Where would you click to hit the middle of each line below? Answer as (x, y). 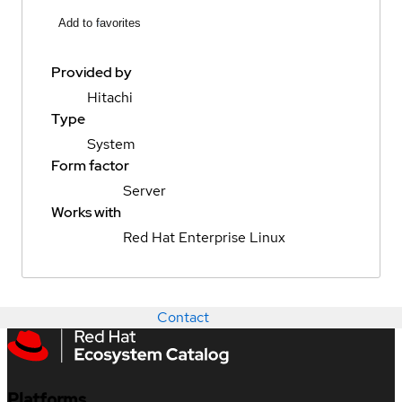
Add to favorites (100, 23)
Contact (183, 318)
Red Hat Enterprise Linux (204, 238)
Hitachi (110, 98)
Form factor (90, 166)
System (111, 144)
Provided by (92, 73)
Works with (86, 213)
